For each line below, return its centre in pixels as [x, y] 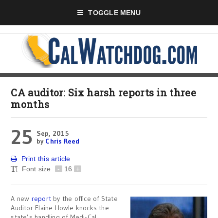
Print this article [46, 159]
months [30, 104]
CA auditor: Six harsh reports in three [103, 92]
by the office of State [85, 199]
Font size [37, 169]
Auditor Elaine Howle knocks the [60, 208]
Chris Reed [63, 141]
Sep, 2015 [52, 133]
